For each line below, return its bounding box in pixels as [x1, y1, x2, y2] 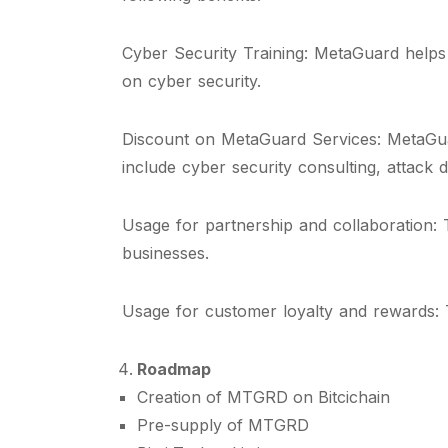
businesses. [122, 243, 209, 263]
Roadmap [137, 359, 211, 379]
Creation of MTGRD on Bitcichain [137, 387, 390, 407]
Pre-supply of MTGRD [137, 415, 309, 435]
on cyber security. [122, 71, 261, 91]
